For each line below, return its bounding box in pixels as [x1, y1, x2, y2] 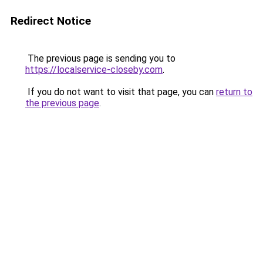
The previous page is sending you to [25, 53, 176, 64]
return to [216, 86, 252, 97]
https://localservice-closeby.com [25, 64, 163, 75]
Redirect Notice [11, 14, 91, 28]
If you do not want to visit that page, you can [25, 86, 216, 97]
